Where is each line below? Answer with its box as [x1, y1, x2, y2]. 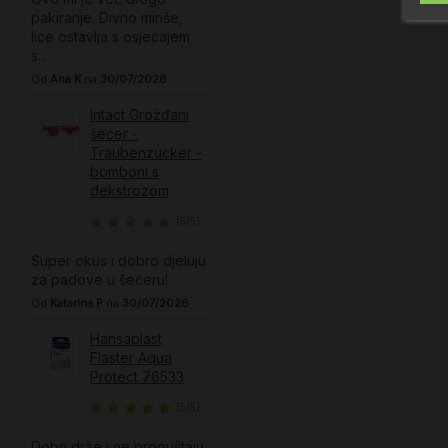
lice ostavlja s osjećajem [31, 28, 190, 46]
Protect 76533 [89, 368, 184, 386]
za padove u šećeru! [31, 271, 168, 289]
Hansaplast [89, 330, 162, 348]
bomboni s [89, 163, 159, 181]
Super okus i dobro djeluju [31, 252, 206, 270]
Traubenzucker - [89, 144, 202, 162]
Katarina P [50, 296, 103, 311]
